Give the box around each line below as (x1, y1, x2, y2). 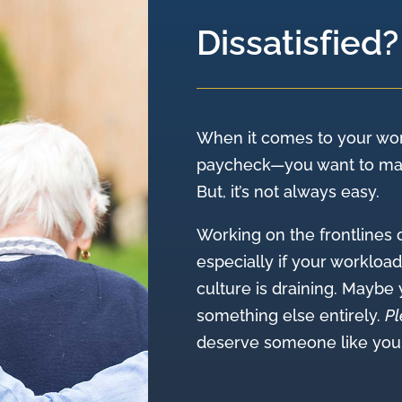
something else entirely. (197, 306, 386, 326)
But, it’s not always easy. (197, 182, 380, 202)
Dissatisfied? (197, 22, 399, 63)
